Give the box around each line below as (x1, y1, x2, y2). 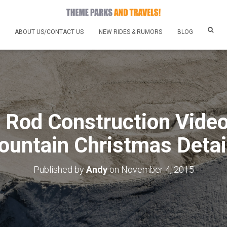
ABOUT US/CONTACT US (15, 28, 84, 35)
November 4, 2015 (121, 164, 194, 175)
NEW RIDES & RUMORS (99, 28, 162, 35)
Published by (33, 164, 86, 175)
